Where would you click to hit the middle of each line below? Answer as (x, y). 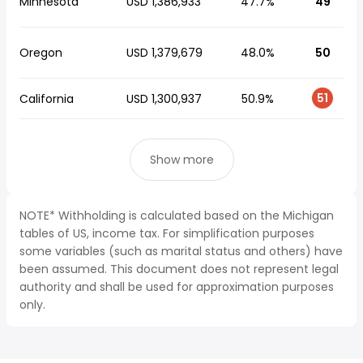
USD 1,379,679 (164, 53)
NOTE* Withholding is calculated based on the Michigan (177, 216)
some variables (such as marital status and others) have (181, 251)
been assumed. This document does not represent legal (179, 269)
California (47, 99)
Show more (181, 160)
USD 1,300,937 (164, 99)
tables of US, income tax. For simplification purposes (167, 233)
